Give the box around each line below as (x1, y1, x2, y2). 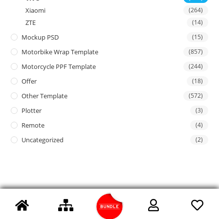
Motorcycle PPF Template (22, 62, 96, 71)
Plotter (22, 106, 42, 115)
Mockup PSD (22, 32, 59, 42)
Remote (22, 120, 45, 130)
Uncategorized (22, 135, 64, 144)
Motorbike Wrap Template (22, 47, 99, 56)
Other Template (22, 91, 68, 100)
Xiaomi (25, 5, 46, 15)
